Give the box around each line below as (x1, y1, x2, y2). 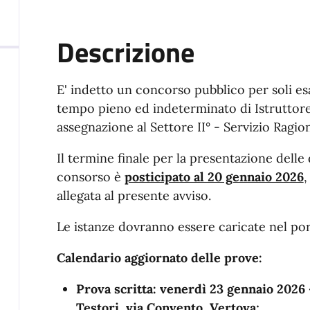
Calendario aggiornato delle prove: (56, 249, 262, 266)
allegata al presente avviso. (56, 187, 211, 203)
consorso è (56, 168, 125, 185)
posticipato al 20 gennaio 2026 (124, 168, 304, 185)
